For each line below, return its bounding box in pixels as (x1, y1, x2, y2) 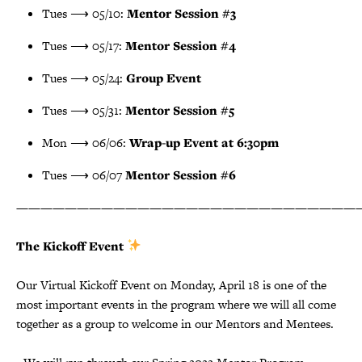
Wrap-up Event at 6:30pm (129, 133, 279, 151)
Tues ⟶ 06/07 (42, 166, 125, 183)
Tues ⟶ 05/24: (42, 69, 126, 86)
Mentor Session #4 (125, 36, 236, 54)
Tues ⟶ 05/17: (42, 36, 125, 54)
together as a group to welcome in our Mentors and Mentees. (16, 314, 334, 332)
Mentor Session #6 (125, 166, 236, 183)
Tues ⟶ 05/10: (42, 4, 127, 22)
